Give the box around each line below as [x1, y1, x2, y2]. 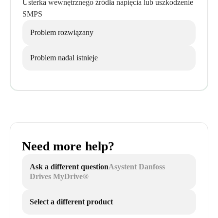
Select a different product [30, 198, 113, 206]
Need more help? [22, 139, 114, 153]
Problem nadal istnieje [30, 54, 98, 62]
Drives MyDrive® [30, 172, 89, 181]
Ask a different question [30, 163, 109, 171]
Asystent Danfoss [109, 163, 165, 171]
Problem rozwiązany [30, 28, 93, 36]
